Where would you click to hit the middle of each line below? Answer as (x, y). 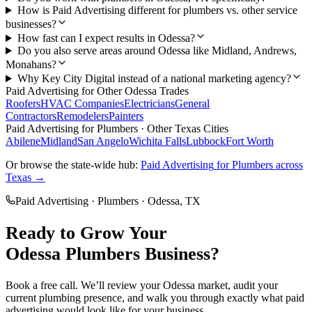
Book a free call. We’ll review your (84, 286)
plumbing (60, 298)
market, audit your (236, 286)
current (22, 298)
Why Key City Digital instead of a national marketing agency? (154, 79)
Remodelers (83, 116)
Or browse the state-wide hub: (73, 165)
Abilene (23, 141)
